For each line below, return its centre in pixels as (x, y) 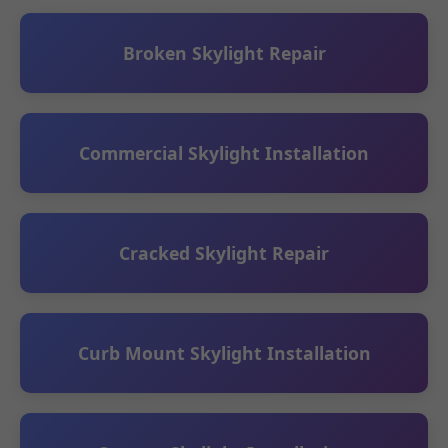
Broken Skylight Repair (224, 52)
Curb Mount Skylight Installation (224, 352)
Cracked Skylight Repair (224, 252)
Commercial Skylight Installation (224, 152)
